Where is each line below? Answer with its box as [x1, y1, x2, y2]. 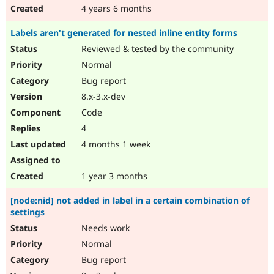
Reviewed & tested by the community [79, 43, 234, 55]
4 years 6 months [79, 2, 152, 15]
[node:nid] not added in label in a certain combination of [10, 194, 250, 207]
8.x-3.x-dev [79, 91, 125, 103]
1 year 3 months [79, 170, 147, 182]
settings [10, 206, 45, 218]
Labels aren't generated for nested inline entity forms [10, 27, 237, 39]
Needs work [79, 222, 130, 234]
